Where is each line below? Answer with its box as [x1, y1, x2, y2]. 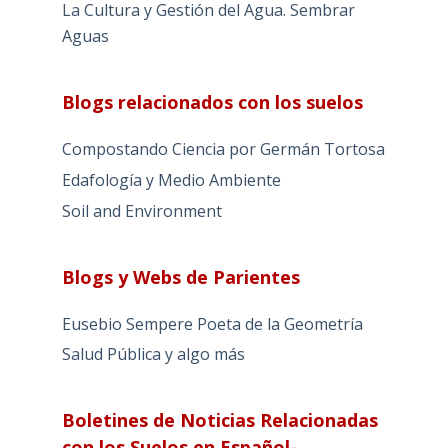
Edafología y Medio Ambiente [61, 168, 281, 191]
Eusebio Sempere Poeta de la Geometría [61, 312, 363, 335]
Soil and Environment [61, 199, 222, 222]
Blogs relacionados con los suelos [61, 90, 363, 115]
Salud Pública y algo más [61, 343, 245, 366]
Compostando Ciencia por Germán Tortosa [61, 138, 385, 161]
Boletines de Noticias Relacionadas [61, 408, 378, 433]
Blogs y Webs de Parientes [61, 264, 300, 289]
